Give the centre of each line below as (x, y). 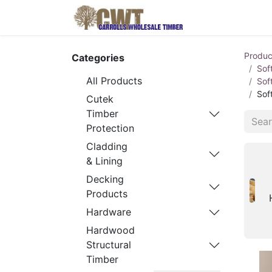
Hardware (109, 212)
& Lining (104, 161)
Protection (110, 128)
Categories (98, 58)
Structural (109, 245)
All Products (114, 81)
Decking (105, 179)
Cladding (107, 146)
